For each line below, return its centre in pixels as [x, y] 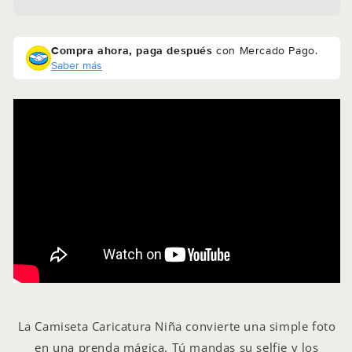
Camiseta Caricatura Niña [108, 326]
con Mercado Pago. [265, 50]
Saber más [77, 65]
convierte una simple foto [259, 326]
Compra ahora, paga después [132, 50]
